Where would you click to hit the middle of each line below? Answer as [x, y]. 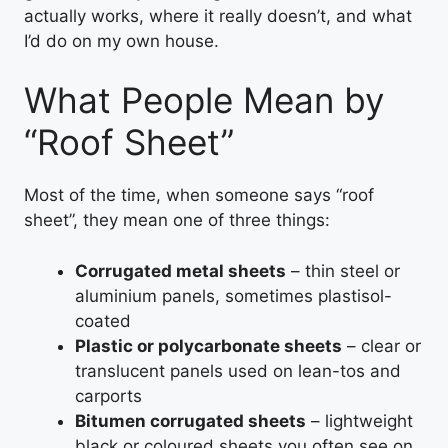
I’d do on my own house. [121, 40]
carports [108, 395]
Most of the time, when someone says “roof [199, 195]
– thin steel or [343, 270]
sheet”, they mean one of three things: [177, 220]
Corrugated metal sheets [180, 270]
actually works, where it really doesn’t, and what [218, 15]
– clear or [381, 345]
